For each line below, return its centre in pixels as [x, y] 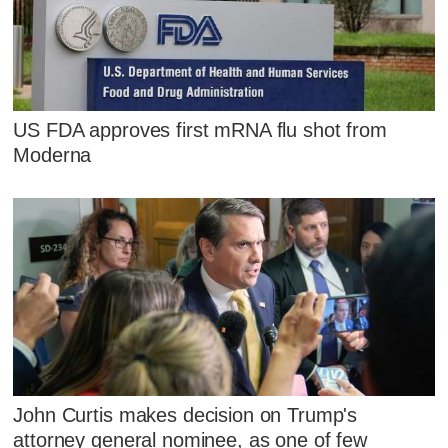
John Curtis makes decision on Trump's [185, 415]
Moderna [52, 155]
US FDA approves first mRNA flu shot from [200, 130]
